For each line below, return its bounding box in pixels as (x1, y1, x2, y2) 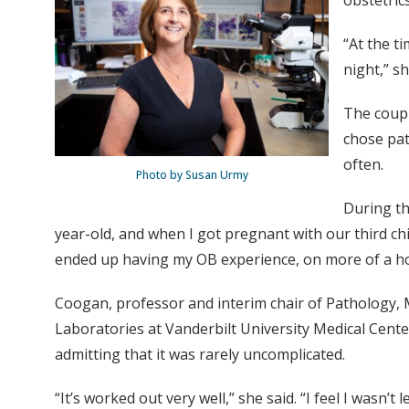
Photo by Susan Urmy (135, 167, 248, 184)
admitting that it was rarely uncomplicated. (55, 344, 345, 365)
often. (343, 154, 383, 175)
